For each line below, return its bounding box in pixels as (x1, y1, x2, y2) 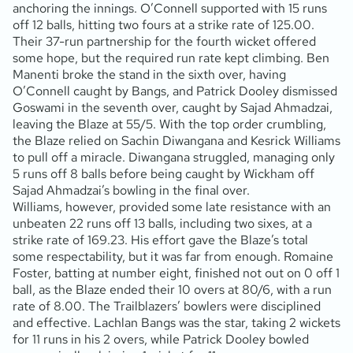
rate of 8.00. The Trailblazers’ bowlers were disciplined (13, 297, 321, 314)
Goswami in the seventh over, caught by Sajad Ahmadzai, (13, 98, 333, 116)
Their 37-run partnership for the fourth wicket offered (13, 32, 316, 50)
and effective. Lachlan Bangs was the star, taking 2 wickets (13, 314, 340, 331)
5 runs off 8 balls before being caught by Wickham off (13, 165, 314, 182)
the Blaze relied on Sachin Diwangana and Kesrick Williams (13, 132, 340, 149)
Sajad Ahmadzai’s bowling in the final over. (13, 181, 250, 199)
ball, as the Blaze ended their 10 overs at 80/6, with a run (13, 281, 332, 298)
